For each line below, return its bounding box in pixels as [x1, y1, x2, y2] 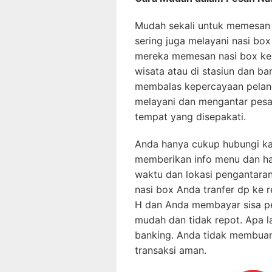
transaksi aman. [135, 244, 206, 256]
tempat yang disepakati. [135, 110, 246, 123]
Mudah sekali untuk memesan [135, 19, 270, 32]
